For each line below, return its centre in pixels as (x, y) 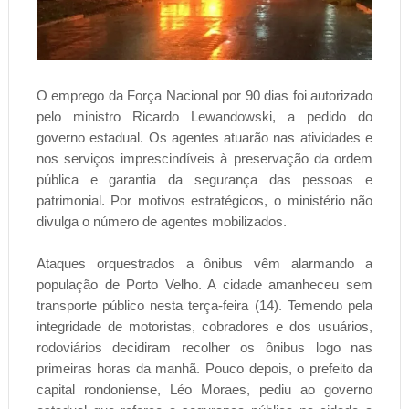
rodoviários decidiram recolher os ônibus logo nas (204, 347)
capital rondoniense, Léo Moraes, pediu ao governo (204, 389)
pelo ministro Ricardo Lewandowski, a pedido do (204, 116)
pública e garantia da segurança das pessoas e (204, 179)
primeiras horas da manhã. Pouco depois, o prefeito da (204, 368)
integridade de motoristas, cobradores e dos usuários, (204, 326)
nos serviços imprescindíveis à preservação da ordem (204, 158)
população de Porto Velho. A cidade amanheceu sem (204, 284)
